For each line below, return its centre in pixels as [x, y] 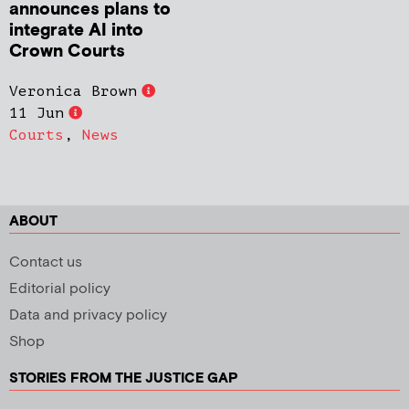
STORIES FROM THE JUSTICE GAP [124, 378]
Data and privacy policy [88, 315]
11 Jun [37, 113]
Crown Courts [67, 51]
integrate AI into [76, 30]
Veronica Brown [73, 91]
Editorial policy [60, 288]
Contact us [46, 262]
